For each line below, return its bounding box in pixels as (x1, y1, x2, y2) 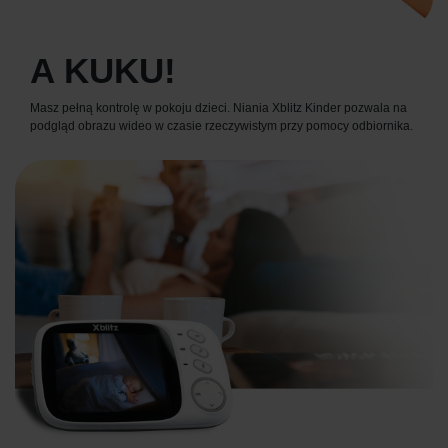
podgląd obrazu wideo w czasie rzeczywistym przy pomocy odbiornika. (30, 118, 413, 133)
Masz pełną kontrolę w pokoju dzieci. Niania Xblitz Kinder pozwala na (30, 100, 407, 115)
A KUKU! (30, 51, 176, 91)
